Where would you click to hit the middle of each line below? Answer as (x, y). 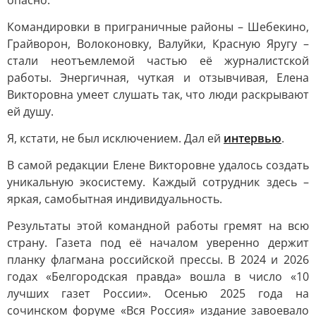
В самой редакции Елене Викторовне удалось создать (158, 165)
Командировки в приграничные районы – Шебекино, (158, 27)
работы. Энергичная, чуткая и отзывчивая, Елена (158, 78)
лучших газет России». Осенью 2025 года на (158, 293)
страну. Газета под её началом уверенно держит (158, 243)
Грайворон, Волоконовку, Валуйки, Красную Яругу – (158, 44)
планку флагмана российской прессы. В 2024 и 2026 (158, 260)
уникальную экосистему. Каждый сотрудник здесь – (158, 182)
